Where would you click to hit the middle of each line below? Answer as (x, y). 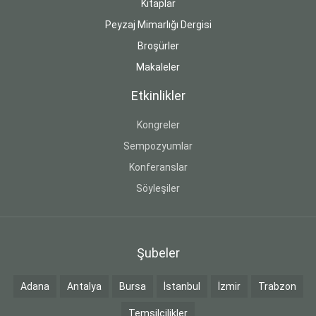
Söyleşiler (158, 189)
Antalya (84, 287)
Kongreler (158, 125)
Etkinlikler (158, 96)
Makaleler (158, 67)
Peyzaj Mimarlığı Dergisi (158, 25)
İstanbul (182, 287)
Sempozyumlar (158, 146)
